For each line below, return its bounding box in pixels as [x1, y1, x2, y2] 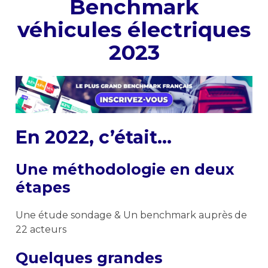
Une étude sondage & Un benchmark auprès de [16, 209, 247, 221]
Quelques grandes [16, 248, 163, 267]
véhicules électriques [17, 17, 251, 42]
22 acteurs [16, 223, 66, 235]
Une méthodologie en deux [16, 160, 234, 178]
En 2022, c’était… [16, 126, 172, 148]
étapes [16, 178, 71, 196]
